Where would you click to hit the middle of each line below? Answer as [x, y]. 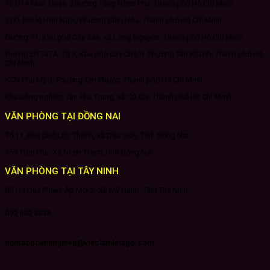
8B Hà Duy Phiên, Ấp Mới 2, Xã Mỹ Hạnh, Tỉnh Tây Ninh [96, 190]
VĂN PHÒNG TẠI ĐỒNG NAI [63, 116]
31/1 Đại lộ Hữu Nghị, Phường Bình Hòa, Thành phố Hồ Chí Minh [113, 20]
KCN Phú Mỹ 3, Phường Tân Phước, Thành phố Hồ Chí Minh [104, 80]
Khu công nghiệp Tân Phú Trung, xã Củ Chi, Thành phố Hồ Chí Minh [118, 97]
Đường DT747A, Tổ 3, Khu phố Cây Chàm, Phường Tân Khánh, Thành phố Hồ [134, 54]
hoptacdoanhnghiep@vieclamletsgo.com [79, 243]
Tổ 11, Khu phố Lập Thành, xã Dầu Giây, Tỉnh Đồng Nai [97, 135]
